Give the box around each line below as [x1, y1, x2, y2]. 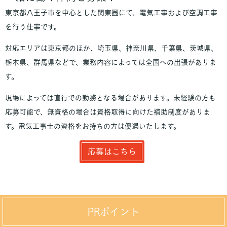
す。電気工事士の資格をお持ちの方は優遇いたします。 [5, 123, 180, 130]
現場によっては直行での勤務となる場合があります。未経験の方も [5, 94, 216, 101]
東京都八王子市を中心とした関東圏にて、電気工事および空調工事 [5, 9, 217, 16]
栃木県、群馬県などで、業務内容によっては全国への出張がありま [5, 59, 216, 66]
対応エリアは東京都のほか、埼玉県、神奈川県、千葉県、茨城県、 [5, 45, 218, 52]
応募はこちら [87, 147, 136, 156]
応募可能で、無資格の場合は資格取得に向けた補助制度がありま [5, 108, 210, 116]
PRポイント [87, 206, 140, 217]
